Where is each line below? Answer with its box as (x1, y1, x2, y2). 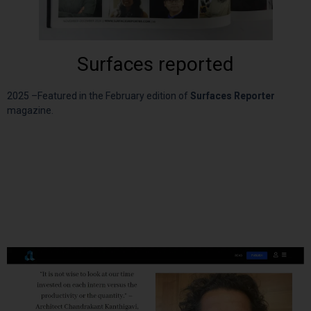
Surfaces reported (77, 53, 234, 76)
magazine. (7, 105, 53, 117)
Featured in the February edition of (37, 90, 190, 102)
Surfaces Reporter (190, 90, 275, 102)
